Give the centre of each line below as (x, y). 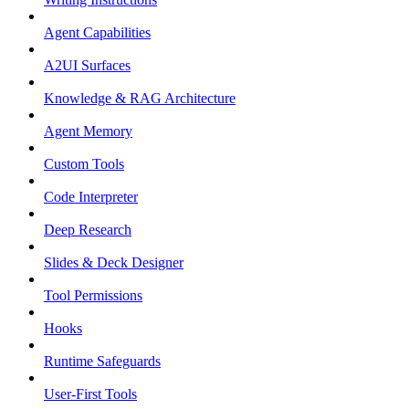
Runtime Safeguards (102, 362)
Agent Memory (88, 131)
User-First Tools (90, 394)
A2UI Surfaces (87, 66)
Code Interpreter (91, 197)
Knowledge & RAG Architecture (140, 99)
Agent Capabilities (97, 33)
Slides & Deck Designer (114, 263)
